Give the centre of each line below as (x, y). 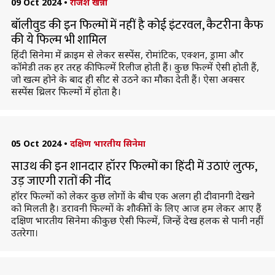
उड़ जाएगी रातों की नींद (61, 181)
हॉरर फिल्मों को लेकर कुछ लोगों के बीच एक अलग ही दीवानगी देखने (133, 196)
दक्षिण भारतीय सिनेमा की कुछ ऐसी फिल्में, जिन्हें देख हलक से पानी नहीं (137, 220)
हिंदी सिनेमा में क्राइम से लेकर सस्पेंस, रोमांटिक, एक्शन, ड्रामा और (127, 55)
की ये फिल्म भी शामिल (59, 40)
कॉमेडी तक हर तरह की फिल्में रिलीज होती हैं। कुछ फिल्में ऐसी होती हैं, (135, 67)
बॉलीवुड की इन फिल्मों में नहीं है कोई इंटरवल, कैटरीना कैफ (137, 25)
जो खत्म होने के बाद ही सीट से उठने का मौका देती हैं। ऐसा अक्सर (128, 79)
